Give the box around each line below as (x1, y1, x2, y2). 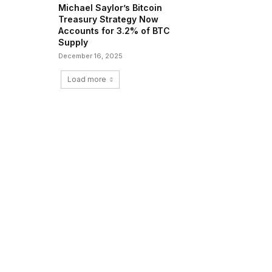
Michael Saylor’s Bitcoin (58, 2, 163, 13)
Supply (58, 37, 89, 48)
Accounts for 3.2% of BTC (58, 25, 171, 36)
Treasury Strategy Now (58, 14, 159, 25)
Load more (67, 75, 106, 84)
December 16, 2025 (58, 52, 123, 61)
